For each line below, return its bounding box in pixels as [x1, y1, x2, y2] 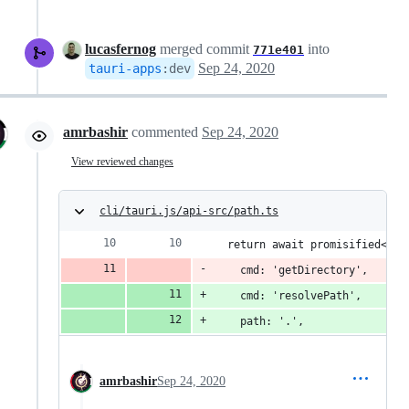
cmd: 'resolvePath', [215, 289, 362, 302]
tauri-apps [89, 61, 162, 76]
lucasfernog [85, 41, 156, 57]
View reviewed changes [71, 154, 173, 168]
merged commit [156, 41, 253, 57]
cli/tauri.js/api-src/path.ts [100, 204, 278, 217]
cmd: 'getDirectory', [215, 264, 368, 277]
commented [131, 124, 202, 140]
